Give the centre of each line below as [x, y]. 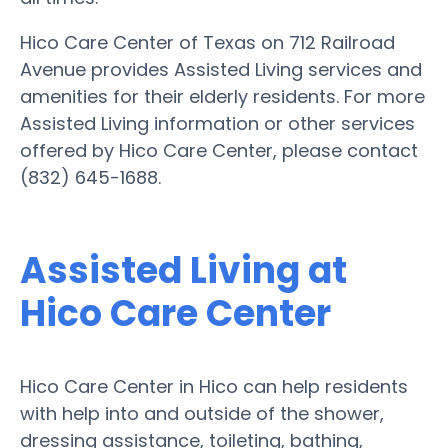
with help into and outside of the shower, [202, 413]
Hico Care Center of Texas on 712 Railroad [207, 42]
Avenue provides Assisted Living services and [221, 69]
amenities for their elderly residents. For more [222, 96]
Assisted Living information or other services [217, 123]
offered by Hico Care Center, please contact [219, 150]
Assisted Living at [183, 270]
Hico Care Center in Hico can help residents [214, 386]
